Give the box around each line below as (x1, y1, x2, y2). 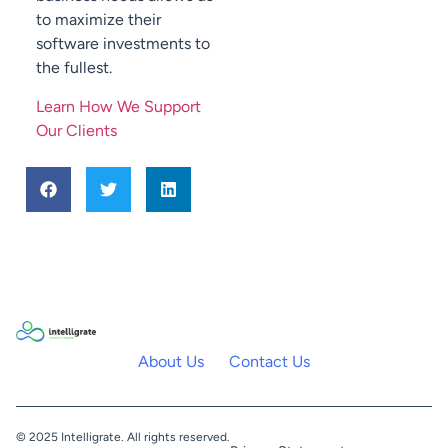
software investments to (36, 34, 210, 54)
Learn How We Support (36, 96, 201, 116)
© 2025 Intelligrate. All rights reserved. (16, 430, 230, 445)
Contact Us (229, 352, 310, 372)
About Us (138, 352, 204, 372)
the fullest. (36, 58, 112, 78)
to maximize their (36, 10, 161, 30)
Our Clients (36, 120, 117, 140)
